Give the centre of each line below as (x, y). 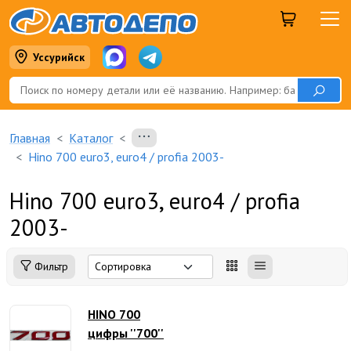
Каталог (91, 138)
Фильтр (50, 266)
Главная (30, 138)
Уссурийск (59, 57)
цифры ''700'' (126, 333)
